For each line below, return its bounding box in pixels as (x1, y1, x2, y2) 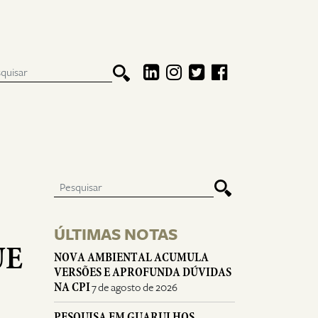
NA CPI (54, 280, 90, 295)
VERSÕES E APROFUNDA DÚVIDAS (54, 265, 231, 280)
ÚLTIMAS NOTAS (54, 226, 178, 243)
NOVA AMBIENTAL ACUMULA (54, 250, 209, 265)
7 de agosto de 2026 (92, 282, 177, 293)
